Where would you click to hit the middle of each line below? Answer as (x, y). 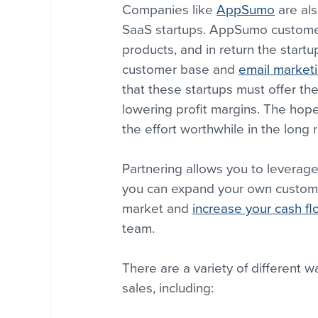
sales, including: (168, 288)
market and (157, 208)
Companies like (169, 10)
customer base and (180, 69)
